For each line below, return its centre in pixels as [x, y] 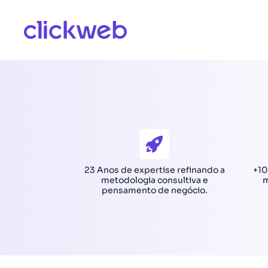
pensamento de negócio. [154, 190]
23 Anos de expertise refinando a [154, 170]
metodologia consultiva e [154, 180]
